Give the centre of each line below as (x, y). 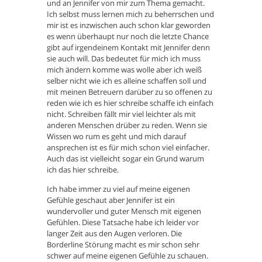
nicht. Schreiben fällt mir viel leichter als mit (121, 114)
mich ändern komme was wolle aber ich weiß (124, 70)
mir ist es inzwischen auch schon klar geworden (129, 25)
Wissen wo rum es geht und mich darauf (116, 137)
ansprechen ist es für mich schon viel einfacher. (128, 148)
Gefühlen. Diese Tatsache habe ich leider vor (123, 223)
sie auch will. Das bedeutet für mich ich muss (124, 59)
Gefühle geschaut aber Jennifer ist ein (111, 200)
